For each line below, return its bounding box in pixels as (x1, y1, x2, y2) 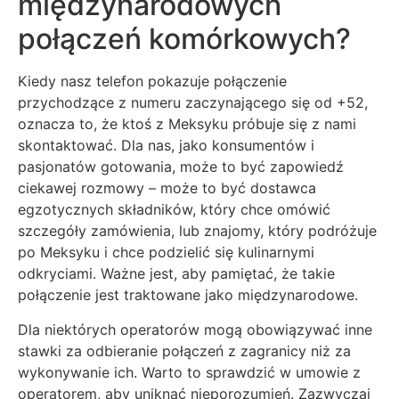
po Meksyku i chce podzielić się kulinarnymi (18, 243, 314, 262)
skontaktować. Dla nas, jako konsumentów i (18, 136, 314, 155)
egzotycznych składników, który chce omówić (18, 200, 330, 219)
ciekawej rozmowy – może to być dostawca (18, 179, 316, 198)
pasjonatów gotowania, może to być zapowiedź (18, 158, 344, 176)
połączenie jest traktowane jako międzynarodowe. (18, 286, 358, 305)
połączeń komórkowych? (18, 21, 351, 57)
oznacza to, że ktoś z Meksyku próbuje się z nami (18, 115, 356, 134)
